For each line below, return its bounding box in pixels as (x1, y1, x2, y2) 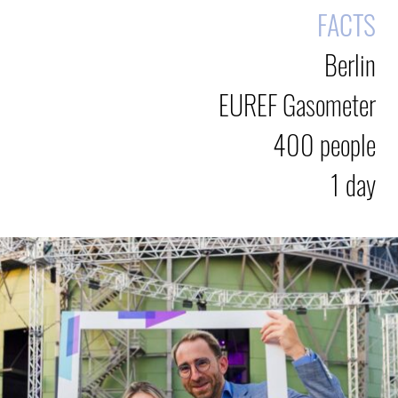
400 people (273, 123, 376, 164)
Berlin (324, 44, 376, 84)
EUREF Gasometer (219, 84, 376, 124)
